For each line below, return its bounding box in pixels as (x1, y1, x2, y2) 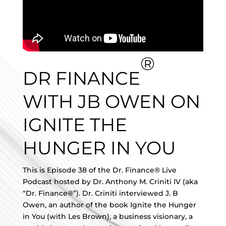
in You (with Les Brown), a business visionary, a (22, 212, 193, 221)
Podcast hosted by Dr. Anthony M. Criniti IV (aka (22, 177, 198, 186)
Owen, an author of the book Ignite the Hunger (22, 200, 196, 209)
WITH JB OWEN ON (22, 90, 200, 112)
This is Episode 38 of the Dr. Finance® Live (22, 165, 177, 175)
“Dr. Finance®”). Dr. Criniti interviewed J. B (22, 189, 178, 198)
